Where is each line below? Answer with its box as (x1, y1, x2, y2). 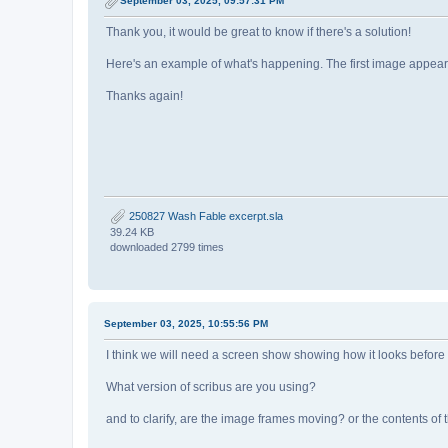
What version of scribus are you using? (106, 379, 316, 394)
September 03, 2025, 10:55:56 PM (104, 317, 268, 329)
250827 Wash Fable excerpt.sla (126, 209, 283, 222)
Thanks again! (106, 89, 183, 104)
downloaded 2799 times (110, 240, 224, 253)
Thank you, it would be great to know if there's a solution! (106, 25, 411, 40)
